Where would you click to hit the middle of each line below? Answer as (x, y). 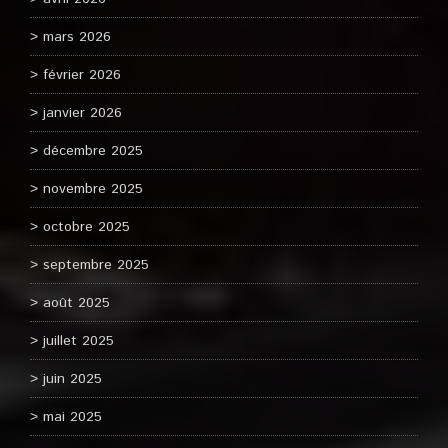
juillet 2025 (78, 341)
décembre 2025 (93, 151)
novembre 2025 (93, 189)
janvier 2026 (82, 113)
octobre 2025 (86, 227)
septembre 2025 (96, 265)
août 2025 (76, 303)
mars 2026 (77, 37)
